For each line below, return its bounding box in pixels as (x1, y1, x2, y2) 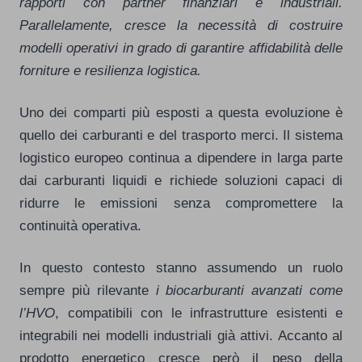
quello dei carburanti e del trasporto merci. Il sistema (19, 126, 343, 143)
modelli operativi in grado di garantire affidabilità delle (19, 39, 343, 56)
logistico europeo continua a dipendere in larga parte (19, 149, 343, 166)
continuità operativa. (19, 217, 141, 234)
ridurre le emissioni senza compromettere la (19, 194, 343, 211)
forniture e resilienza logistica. (19, 61, 201, 78)
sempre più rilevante (19, 281, 156, 298)
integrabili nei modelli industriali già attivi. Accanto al (19, 326, 343, 343)
